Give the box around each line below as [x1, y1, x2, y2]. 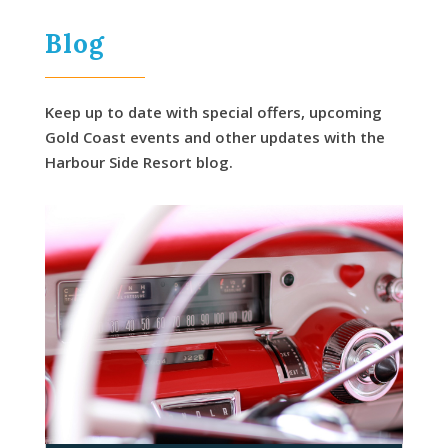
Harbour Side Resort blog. [44, 152, 233, 172]
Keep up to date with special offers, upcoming [44, 102, 382, 122]
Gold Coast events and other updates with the [44, 127, 385, 147]
